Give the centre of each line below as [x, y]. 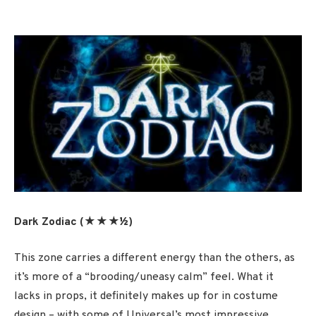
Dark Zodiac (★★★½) [73, 222]
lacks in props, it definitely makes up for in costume [146, 297]
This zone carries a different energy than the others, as [154, 259]
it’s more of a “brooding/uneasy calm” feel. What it [144, 278]
